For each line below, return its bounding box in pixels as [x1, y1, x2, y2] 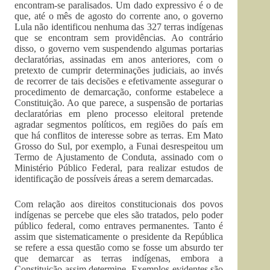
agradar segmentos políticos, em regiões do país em [14, 119, 224, 130]
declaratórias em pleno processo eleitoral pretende [14, 108, 224, 119]
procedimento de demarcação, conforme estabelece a [14, 87, 224, 97]
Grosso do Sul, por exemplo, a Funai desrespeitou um [14, 141, 224, 151]
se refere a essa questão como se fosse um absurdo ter [14, 242, 224, 253]
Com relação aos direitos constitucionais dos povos [14, 199, 224, 209]
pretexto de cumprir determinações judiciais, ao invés [14, 65, 224, 75]
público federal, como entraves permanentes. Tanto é [14, 221, 224, 231]
